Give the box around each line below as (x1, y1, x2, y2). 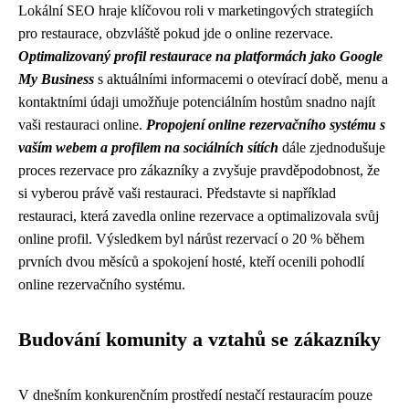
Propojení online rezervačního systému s (146, 117, 385, 132)
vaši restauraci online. (18, 117, 146, 132)
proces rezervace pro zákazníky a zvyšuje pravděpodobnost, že (18, 163, 380, 178)
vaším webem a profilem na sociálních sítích (18, 140, 278, 155)
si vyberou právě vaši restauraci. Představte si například (18, 185, 336, 201)
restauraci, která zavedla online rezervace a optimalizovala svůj (18, 208, 379, 224)
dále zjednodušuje (278, 140, 385, 155)
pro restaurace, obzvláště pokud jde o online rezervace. (18, 26, 333, 41)
